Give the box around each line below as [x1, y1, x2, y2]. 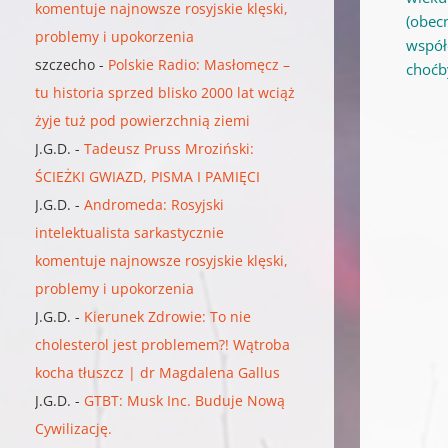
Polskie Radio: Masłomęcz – [108, 54, 291, 74]
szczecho [35, 54, 96, 74]
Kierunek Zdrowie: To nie [84, 306, 252, 326]
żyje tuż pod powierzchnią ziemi [35, 110, 251, 130]
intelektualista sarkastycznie [35, 222, 225, 242]
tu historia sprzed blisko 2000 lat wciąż [35, 82, 296, 102]
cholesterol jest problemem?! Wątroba [35, 334, 291, 354]
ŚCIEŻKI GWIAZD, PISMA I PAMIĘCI [35, 166, 261, 186]
